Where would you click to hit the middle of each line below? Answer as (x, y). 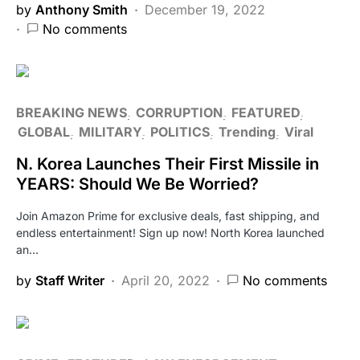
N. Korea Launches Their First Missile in (168, 164)
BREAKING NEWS (72, 112)
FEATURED (266, 112)
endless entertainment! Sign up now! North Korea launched (170, 232)
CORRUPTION (179, 112)
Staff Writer (70, 280)
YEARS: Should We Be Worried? (137, 184)
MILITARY (110, 131)
